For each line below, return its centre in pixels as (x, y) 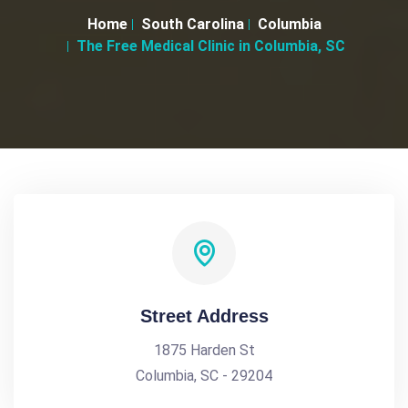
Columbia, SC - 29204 (204, 376)
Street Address (204, 316)
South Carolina (192, 24)
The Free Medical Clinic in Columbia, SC (211, 46)
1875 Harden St (204, 350)
